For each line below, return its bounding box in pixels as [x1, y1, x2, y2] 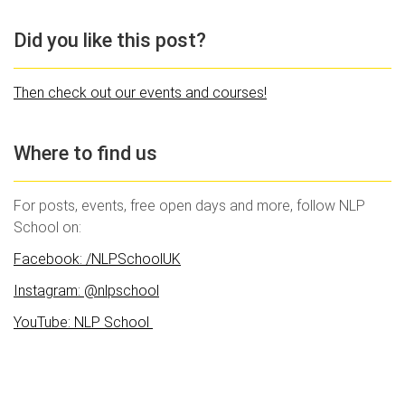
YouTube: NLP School [14, 313, 153, 331]
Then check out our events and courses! [14, 83, 267, 101]
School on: [14, 218, 81, 236]
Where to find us [14, 141, 157, 165]
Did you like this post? [14, 28, 206, 52]
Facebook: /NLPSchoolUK [14, 250, 181, 268]
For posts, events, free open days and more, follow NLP [14, 196, 365, 214]
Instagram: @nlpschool [14, 281, 159, 299]
